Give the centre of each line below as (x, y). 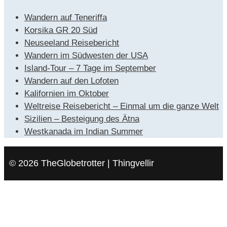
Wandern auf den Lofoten (71, 81)
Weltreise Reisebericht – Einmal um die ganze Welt (122, 106)
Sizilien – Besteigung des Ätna (82, 119)
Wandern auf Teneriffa (66, 18)
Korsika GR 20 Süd (61, 30)
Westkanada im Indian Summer (84, 132)
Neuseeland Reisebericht (72, 43)
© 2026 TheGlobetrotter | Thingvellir (82, 163)
